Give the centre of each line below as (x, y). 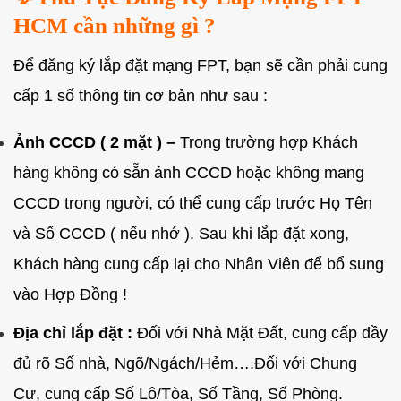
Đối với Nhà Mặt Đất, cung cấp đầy (260, 333)
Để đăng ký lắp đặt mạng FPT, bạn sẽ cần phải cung (200, 65)
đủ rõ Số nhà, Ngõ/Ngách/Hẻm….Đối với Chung (185, 363)
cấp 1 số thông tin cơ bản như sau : (141, 95)
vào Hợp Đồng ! (70, 295)
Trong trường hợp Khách (269, 143)
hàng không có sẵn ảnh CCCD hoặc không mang (189, 173)
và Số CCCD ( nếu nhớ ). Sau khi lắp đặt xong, (181, 234)
